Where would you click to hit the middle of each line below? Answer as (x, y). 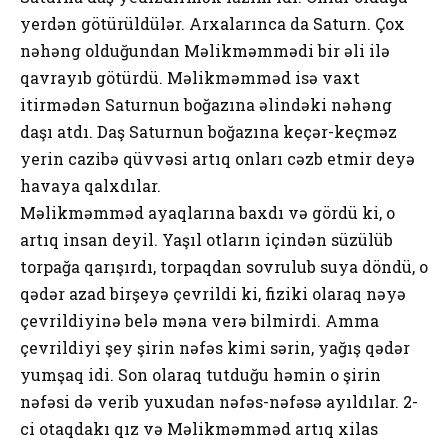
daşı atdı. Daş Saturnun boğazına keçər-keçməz (208, 131)
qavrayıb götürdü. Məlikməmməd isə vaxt (190, 77)
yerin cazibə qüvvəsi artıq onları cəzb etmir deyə (217, 158)
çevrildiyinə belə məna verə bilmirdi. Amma (199, 320)
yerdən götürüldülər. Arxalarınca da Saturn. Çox (212, 23)
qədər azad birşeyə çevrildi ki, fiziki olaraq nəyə (213, 293)
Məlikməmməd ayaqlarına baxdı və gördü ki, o (207, 212)
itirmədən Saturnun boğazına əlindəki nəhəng (206, 104)
